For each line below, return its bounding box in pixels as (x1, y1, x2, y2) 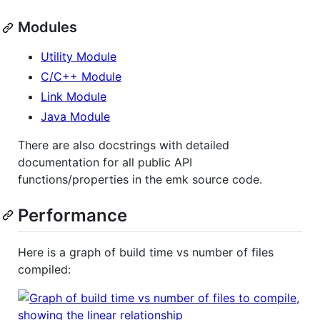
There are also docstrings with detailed (18, 138, 229, 153)
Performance (18, 205, 127, 226)
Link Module (41, 89, 106, 104)
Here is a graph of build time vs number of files (18, 245, 274, 260)
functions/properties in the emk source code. (18, 172, 262, 187)
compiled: (18, 262, 71, 277)
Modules (18, 19, 77, 36)
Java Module (41, 109, 110, 124)
